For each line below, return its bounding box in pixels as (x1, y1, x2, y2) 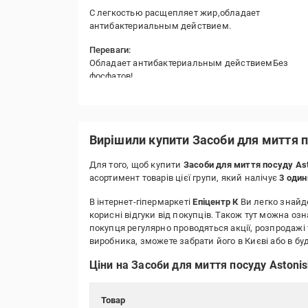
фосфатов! (89, 71, 133, 81)
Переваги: (89, 45, 131, 55)
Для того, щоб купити (89, 159, 184, 170)
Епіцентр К (192, 197, 239, 207)
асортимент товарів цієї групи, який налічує (89, 173, 280, 183)
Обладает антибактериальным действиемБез (89, 58, 289, 68)
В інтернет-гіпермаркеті (89, 197, 193, 207)
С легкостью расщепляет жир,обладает (89, 8, 261, 18)
